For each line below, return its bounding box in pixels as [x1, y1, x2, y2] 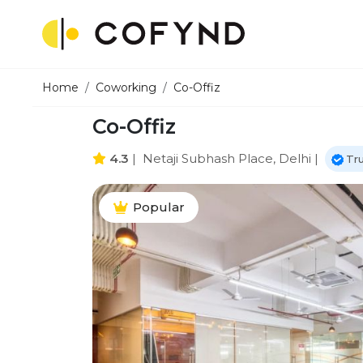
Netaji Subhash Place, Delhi [143, 151, 311, 166]
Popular [133, 199, 185, 215]
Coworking [96, 80, 157, 95]
